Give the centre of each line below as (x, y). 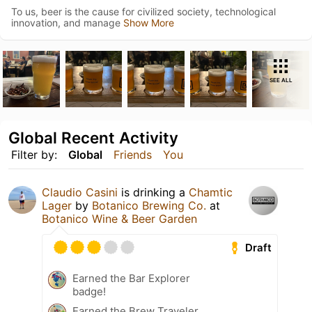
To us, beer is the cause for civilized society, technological (143, 11)
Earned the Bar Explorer (131, 279)
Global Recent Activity (93, 138)
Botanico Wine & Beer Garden (119, 219)
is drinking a (153, 193)
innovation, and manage (67, 22)
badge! (89, 292)
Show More (149, 22)
